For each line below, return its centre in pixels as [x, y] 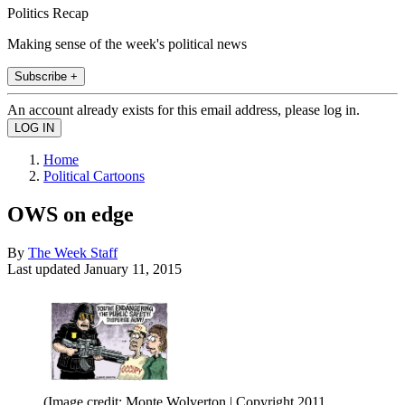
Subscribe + [46, 76]
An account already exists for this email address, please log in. [184, 109]
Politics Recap [48, 13]
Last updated [46, 268]
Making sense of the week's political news [127, 43]
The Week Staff [73, 252]
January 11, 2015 [133, 268]
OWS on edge [71, 214]
